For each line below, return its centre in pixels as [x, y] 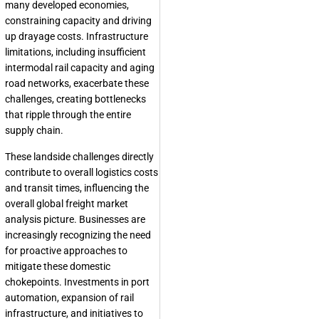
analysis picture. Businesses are [75, 220]
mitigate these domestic [58, 267]
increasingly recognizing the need [78, 235]
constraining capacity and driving [78, 21]
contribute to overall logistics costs [82, 173]
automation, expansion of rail [69, 298]
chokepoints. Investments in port [77, 282]
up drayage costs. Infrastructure [77, 37]
